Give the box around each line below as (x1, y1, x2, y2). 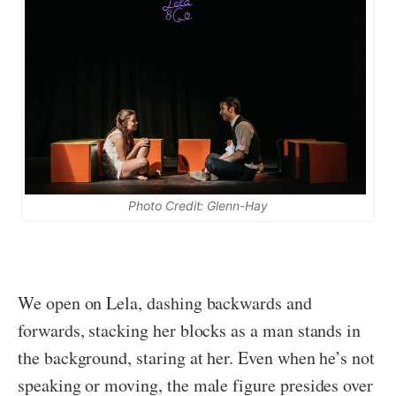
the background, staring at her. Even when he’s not (18, 346, 376, 370)
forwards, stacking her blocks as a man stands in (18, 318, 362, 343)
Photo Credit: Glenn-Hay (127, 198, 269, 214)
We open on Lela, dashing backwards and (18, 291, 312, 316)
